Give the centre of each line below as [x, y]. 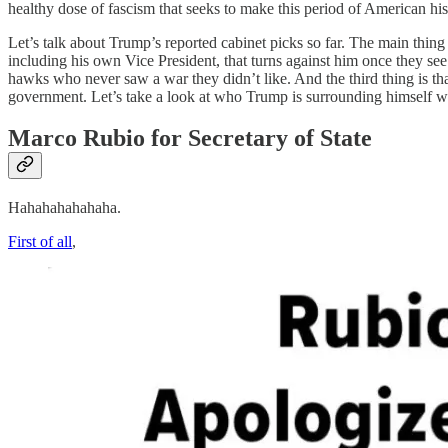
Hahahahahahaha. [64, 208]
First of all [40, 242]
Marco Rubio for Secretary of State [190, 138]
